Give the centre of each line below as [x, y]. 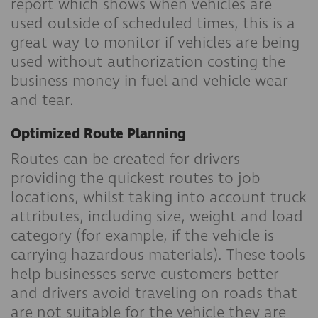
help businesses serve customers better [145, 274]
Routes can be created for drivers [125, 159]
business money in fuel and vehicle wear [149, 81]
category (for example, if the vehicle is [142, 236]
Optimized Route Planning [98, 134]
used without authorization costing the [148, 62]
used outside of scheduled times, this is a [153, 23]
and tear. [42, 100]
